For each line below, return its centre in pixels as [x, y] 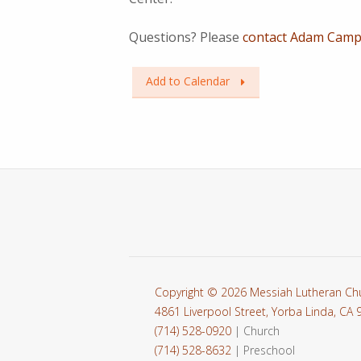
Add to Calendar [188, 81]
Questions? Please [186, 37]
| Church [257, 330]
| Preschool [263, 350]
